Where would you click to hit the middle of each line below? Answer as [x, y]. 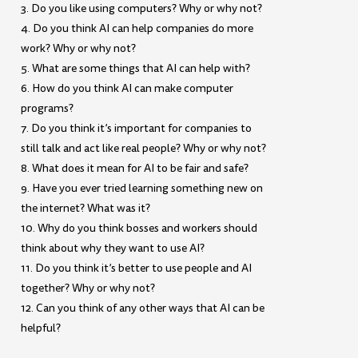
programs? [48, 109]
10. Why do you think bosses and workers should [139, 229]
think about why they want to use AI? [113, 249]
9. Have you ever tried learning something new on [142, 189]
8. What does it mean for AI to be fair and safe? [135, 169]
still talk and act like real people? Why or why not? [144, 149]
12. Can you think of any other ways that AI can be [143, 308]
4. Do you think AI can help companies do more [137, 29]
